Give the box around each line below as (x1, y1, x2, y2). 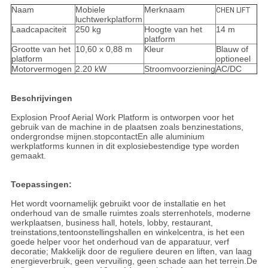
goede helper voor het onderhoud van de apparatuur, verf (10, 237, 229, 247)
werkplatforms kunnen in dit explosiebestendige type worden (10, 141, 239, 151)
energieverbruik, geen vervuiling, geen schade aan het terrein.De (10, 256, 257, 266)
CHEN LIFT (215, 6, 251, 15)
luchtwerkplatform (75, 14, 142, 25)
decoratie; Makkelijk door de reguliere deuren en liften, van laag (10, 246, 252, 257)
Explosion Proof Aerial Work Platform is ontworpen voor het (10, 112, 234, 123)
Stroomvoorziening (144, 64, 215, 74)
